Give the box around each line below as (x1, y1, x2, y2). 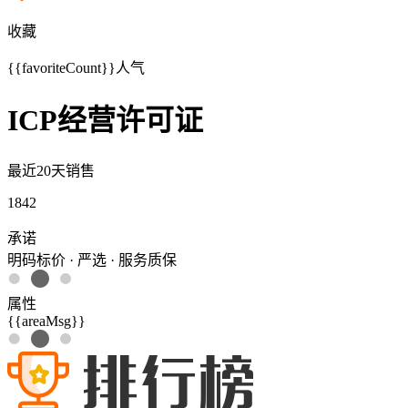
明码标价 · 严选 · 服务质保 (7, 251, 177, 268)
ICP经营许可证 (7, 104, 203, 138)
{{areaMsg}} (7, 312, 86, 329)
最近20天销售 (7, 162, 95, 178)
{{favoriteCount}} (7, 60, 116, 76)
